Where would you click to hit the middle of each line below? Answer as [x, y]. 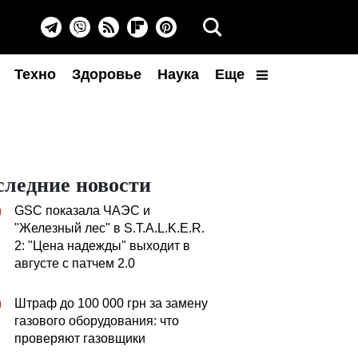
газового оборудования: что [97, 321]
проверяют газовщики [80, 338]
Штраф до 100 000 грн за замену [111, 303]
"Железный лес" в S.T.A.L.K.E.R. [109, 228]
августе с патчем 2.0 [75, 263]
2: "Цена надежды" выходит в [102, 246]
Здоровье [107, 74]
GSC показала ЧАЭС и [82, 211]
